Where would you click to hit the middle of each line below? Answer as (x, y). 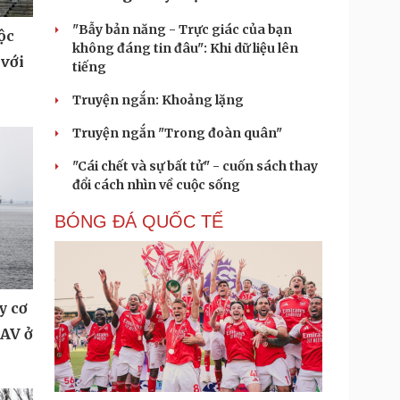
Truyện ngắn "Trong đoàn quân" (177, 133)
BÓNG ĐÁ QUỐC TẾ (139, 221)
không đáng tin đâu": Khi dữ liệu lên (185, 48)
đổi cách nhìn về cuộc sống (156, 185)
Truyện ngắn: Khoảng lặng (158, 100)
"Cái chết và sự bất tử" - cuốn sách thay (195, 166)
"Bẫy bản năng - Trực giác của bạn (182, 29)
